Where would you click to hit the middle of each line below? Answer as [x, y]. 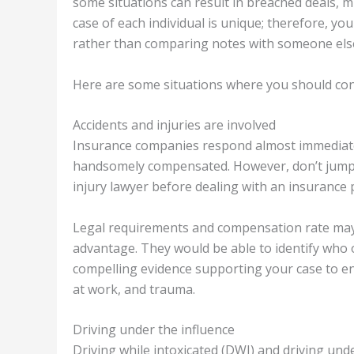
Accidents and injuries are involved [174, 125]
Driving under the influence [154, 330]
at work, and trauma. [134, 289]
